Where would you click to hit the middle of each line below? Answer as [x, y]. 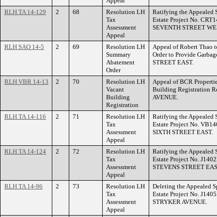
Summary [118, 54]
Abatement [120, 62]
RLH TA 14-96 [23, 186]
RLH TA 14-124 [25, 151]
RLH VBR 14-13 [26, 82]
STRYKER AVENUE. [180, 202]
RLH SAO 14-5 [24, 47]
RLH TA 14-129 [25, 12]
